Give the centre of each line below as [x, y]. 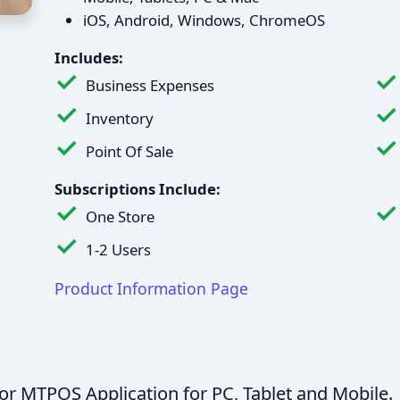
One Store [120, 217]
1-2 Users [118, 250]
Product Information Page [151, 288]
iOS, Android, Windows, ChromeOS [204, 20]
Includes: [89, 58]
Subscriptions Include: [137, 189]
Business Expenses [150, 85]
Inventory [120, 118]
